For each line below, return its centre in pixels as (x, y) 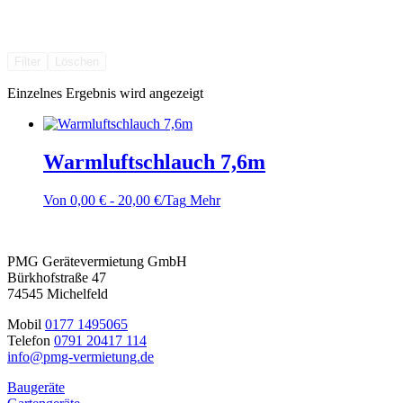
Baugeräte (36, 387)
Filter (27, 61)
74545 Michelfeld (58, 293)
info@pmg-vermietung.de (81, 356)
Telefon (31, 340)
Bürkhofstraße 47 (57, 277)
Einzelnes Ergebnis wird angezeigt (105, 93)
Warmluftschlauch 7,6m (154, 161)
